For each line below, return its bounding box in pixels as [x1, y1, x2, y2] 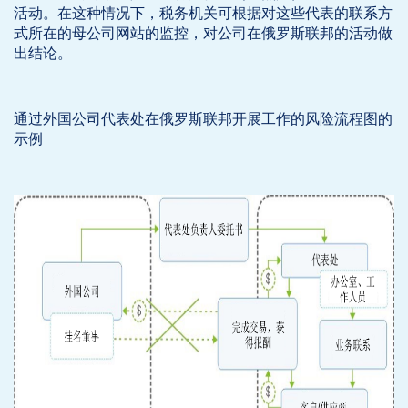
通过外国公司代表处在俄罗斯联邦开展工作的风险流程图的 [14, 110, 393, 127]
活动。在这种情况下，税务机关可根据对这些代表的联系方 [14, 5, 393, 22]
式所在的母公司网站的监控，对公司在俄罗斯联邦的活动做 [14, 25, 393, 42]
